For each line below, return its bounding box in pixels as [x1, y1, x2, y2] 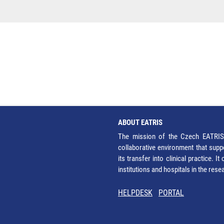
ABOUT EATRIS [118, 118, 162, 127]
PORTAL [158, 188, 184, 197]
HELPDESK [118, 188, 152, 197]
